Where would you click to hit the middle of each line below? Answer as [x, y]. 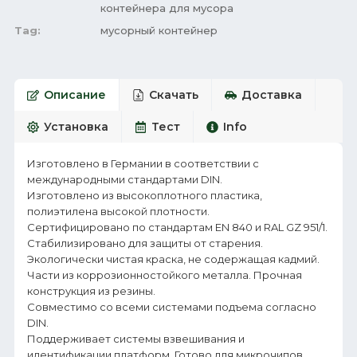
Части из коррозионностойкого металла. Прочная [165, 275]
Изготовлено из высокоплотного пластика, [145, 195]
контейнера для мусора [167, 8]
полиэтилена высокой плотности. [118, 211]
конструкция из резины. [91, 291]
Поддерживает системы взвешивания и [136, 339]
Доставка [272, 95]
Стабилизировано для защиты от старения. [145, 243]
